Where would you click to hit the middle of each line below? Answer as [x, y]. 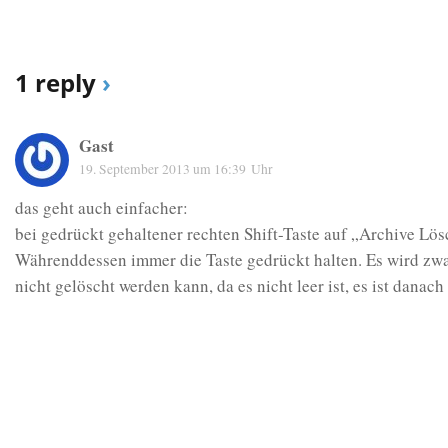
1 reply [58, 82]
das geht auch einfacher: [101, 207]
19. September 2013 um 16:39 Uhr [175, 168]
